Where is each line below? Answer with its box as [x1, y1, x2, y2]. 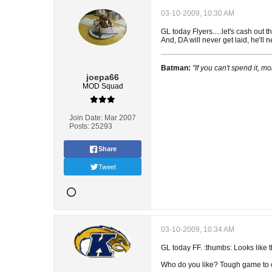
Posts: [69, 122, 89, 131]
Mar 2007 [104, 114, 136, 122]
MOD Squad [82, 82, 123, 90]
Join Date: [69, 114, 103, 122]
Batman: [161, 64, 191, 72]
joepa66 [86, 72, 119, 82]
